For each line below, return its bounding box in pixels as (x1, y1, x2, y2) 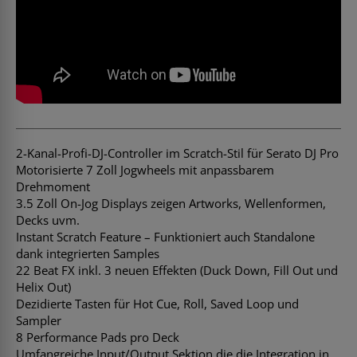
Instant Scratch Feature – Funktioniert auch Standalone (16, 228, 315, 245)
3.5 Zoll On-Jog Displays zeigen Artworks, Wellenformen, (16, 194, 326, 211)
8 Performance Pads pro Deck (16, 328, 179, 345)
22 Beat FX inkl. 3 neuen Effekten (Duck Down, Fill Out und (16, 261, 338, 278)
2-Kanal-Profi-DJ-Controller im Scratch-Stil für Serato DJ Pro (16, 144, 339, 161)
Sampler (16, 312, 61, 328)
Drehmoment (16, 178, 90, 194)
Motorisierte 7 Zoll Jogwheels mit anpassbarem (16, 161, 274, 178)
